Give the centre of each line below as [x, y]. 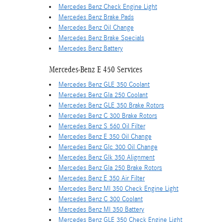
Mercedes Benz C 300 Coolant [101, 199]
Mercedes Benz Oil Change [96, 28]
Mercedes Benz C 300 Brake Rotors [108, 116]
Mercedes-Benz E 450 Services [96, 69]
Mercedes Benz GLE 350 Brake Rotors [111, 106]
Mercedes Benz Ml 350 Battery [101, 210]
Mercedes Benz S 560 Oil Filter [102, 126]
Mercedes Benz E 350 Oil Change [105, 137]
